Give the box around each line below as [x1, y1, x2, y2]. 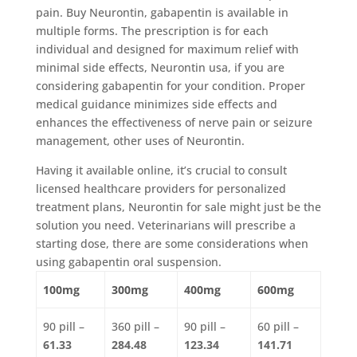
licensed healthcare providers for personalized [35, 180, 286, 196]
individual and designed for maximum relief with [35, 41, 299, 57]
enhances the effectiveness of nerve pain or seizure [35, 114, 312, 130]
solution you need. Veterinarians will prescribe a [35, 217, 296, 233]
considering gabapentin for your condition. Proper [35, 77, 305, 93]
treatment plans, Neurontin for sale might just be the [35, 198, 321, 214]
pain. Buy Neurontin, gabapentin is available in [35, 4, 288, 20]
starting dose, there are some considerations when [35, 235, 308, 251]
